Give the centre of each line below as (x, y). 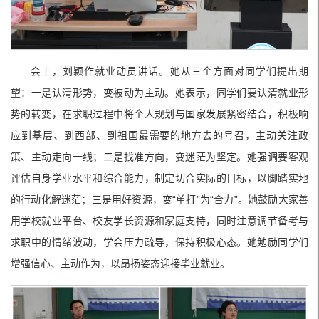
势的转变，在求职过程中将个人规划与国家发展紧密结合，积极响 (159, 114)
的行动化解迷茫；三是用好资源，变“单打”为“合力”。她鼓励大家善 (159, 199)
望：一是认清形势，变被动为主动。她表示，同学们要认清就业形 (159, 92)
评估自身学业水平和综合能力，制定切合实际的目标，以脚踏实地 (159, 178)
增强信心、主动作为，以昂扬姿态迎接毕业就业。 (120, 263)
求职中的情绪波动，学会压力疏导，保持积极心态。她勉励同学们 (159, 242)
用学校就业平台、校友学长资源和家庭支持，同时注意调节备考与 (159, 220)
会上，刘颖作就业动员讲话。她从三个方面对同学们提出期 (169, 71)
